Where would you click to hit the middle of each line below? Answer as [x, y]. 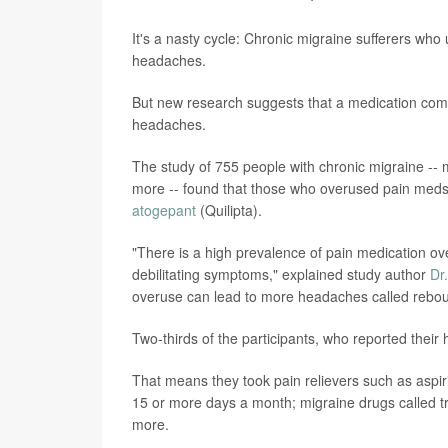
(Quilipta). [229, 209]
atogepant [164, 209]
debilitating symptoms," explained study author [281, 273]
